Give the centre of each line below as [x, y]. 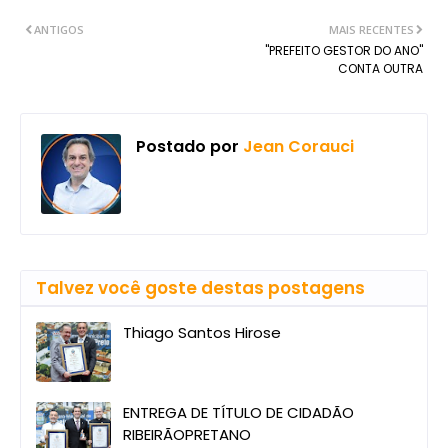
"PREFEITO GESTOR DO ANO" [344, 51]
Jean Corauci [296, 147]
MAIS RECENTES [371, 30]
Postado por [187, 147]
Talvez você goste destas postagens [200, 288]
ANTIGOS [59, 30]
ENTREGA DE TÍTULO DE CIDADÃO [238, 413]
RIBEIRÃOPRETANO [187, 435]
